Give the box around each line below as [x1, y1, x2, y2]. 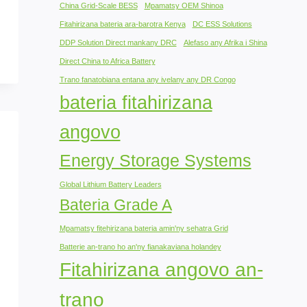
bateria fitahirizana [59, 91, 212, 113]
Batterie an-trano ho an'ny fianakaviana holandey [59, 242, 221, 251]
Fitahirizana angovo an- [59, 258, 263, 280]
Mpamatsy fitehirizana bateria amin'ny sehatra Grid [59, 223, 228, 232]
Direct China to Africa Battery [59, 56, 156, 65]
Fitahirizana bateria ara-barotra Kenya [59, 19, 186, 28]
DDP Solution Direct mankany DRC [59, 38, 177, 47]
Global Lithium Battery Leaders [59, 180, 162, 188]
